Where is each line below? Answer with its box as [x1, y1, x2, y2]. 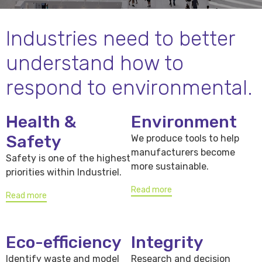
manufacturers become [131, 147, 235, 158]
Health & [6, 112, 76, 132]
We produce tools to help [131, 133, 239, 144]
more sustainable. [131, 161, 209, 173]
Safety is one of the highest [6, 153, 130, 164]
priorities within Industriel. [6, 167, 122, 178]
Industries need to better [6, 26, 235, 51]
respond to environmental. [6, 75, 253, 101]
